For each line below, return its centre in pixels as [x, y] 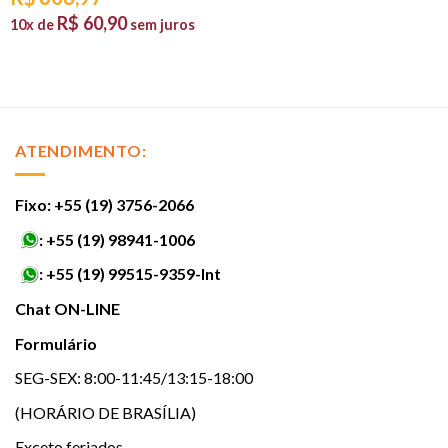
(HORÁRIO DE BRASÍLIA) [105, 412]
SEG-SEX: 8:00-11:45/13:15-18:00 [134, 378]
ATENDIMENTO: [81, 150]
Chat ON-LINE [67, 308]
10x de [33, 24]
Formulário [56, 343]
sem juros [162, 24]
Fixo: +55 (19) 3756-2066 [104, 205]
